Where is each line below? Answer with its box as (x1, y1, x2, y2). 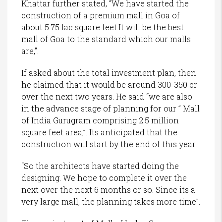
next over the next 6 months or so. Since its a (21, 184, 195, 195)
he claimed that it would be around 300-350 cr (21, 79, 197, 90)
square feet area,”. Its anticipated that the (21, 127, 177, 138)
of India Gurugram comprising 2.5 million (21, 115, 179, 126)
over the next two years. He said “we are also (21, 91, 192, 102)
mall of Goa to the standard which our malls (21, 34, 191, 45)
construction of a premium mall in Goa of (21, 10, 180, 21)
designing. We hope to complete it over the (21, 172, 187, 183)
